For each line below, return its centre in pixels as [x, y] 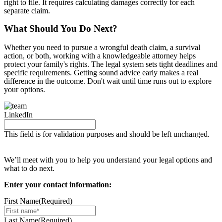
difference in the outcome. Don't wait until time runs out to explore [108, 81]
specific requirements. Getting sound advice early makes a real [101, 72]
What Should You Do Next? [61, 29]
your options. [25, 89]
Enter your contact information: [58, 184]
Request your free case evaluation [56, 143]
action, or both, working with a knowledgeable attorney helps [100, 55]
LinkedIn [18, 114]
